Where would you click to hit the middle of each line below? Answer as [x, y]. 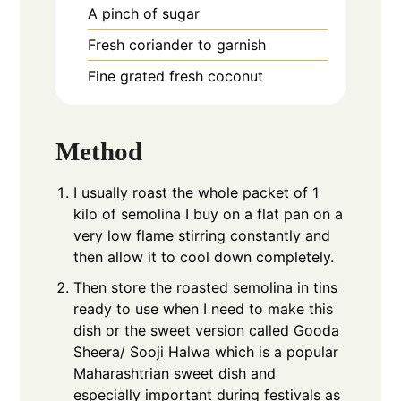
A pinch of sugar [144, 13]
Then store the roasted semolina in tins [206, 288]
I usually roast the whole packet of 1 [196, 193]
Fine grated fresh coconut [176, 76]
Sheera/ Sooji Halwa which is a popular [206, 352]
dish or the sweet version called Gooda [207, 331]
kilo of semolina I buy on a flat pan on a [209, 214]
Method [99, 152]
